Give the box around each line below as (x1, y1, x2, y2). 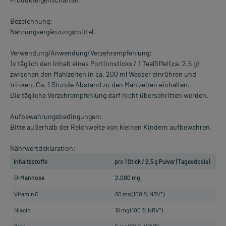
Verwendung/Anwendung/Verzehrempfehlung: (10, 48, 152, 58)
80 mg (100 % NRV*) (115, 190, 164, 198)
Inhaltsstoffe (14, 158, 47, 165)
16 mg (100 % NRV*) (115, 206, 163, 214)
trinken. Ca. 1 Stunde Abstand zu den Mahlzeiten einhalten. (10, 80, 190, 89)
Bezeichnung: (10, 17, 52, 26)
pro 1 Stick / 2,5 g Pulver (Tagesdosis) (115, 158, 210, 165)
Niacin (14, 206, 30, 214)
